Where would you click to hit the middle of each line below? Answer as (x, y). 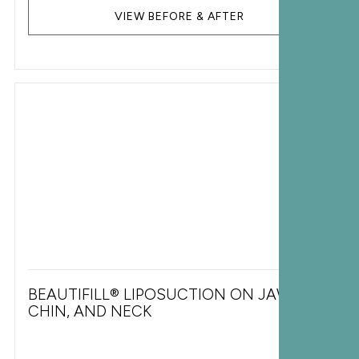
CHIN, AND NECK (89, 311)
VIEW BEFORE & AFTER (179, 16)
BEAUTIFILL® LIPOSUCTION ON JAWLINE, (177, 294)
